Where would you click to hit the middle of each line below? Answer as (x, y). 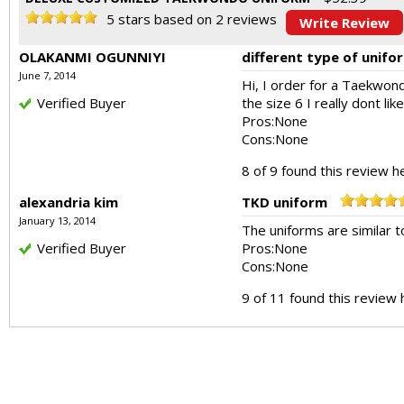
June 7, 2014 (47, 75)
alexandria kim (69, 202)
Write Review (344, 23)
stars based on (165, 19)
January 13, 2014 (57, 220)
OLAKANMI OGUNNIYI (92, 57)
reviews (250, 19)
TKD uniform (285, 202)
